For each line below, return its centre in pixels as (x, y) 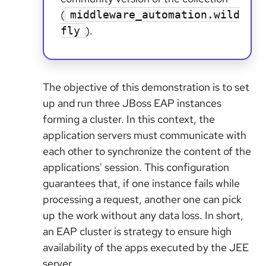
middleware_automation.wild (155, 15)
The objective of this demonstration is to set (146, 87)
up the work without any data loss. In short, (143, 215)
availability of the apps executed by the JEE (146, 247)
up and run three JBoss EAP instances (132, 103)
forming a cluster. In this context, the (129, 119)
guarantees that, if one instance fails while (141, 183)
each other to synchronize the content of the (147, 151)
